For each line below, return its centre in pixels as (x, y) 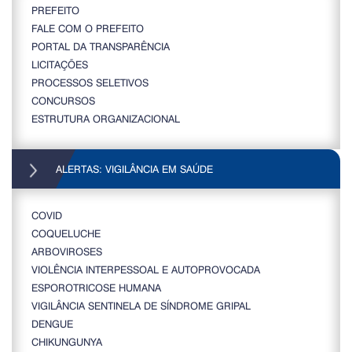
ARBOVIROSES (67, 251)
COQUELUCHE (66, 233)
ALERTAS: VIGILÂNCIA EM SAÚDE (133, 169)
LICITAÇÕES (60, 64)
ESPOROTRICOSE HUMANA (96, 288)
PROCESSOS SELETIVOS (90, 82)
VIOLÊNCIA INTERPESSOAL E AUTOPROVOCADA (146, 269)
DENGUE (52, 324)
